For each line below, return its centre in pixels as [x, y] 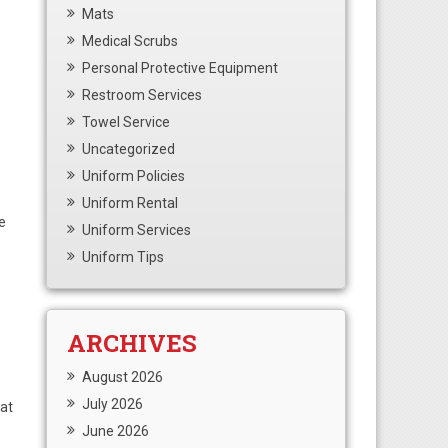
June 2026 [115, 431]
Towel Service [126, 122]
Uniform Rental [130, 203]
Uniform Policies [133, 176]
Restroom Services [142, 95]
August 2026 [122, 377]
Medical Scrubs [130, 41]
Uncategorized [128, 149]
